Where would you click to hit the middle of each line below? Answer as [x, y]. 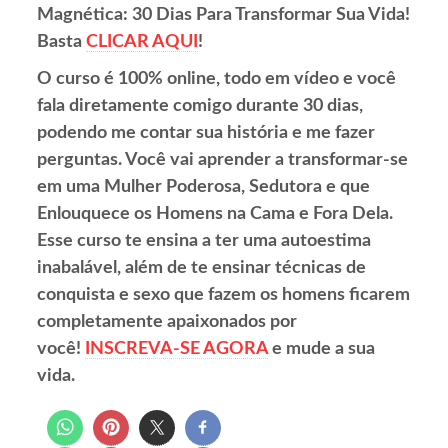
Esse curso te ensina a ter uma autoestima [204, 240]
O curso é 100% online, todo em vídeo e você [217, 78]
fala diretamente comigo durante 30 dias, [200, 105]
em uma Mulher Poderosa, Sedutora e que [204, 186]
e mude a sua [322, 348]
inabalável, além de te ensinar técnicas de [202, 267]
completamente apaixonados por [167, 321]
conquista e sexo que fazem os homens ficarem [224, 294]
